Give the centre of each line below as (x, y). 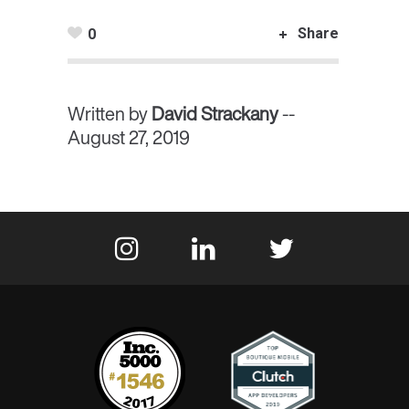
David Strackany (215, 114)
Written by (110, 114)
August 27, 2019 (129, 137)
